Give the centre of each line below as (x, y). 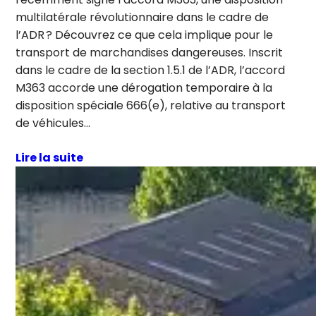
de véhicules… (53, 123)
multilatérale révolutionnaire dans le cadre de (142, 17)
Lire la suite (50, 157)
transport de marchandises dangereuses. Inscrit (150, 52)
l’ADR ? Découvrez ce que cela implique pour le (145, 35)
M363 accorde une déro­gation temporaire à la (144, 87)
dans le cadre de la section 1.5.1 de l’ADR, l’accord (151, 70)
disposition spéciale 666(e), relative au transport (151, 105)
